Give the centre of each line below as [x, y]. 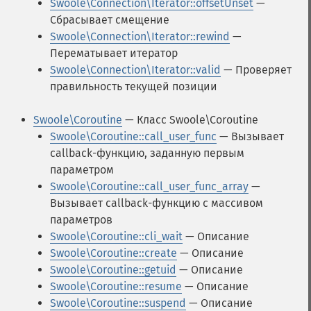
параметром [82, 170]
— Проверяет [256, 70]
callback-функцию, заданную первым [147, 153]
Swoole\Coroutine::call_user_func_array [149, 186]
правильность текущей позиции [134, 86]
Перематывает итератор [114, 53]
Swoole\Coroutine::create [114, 253]
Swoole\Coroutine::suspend [118, 303]
